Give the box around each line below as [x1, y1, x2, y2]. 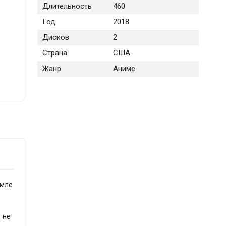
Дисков [42, 33, 69, 42]
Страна [42, 48, 67, 58]
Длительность [42, 2, 92, 11]
